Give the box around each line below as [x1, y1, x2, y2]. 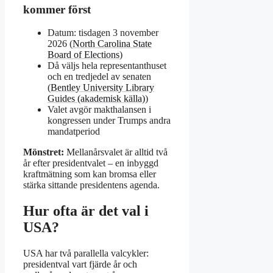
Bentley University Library [51, 82, 154, 93]
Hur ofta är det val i [23, 203, 149, 219]
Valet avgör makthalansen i [48, 104, 151, 115]
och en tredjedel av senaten [48, 71, 151, 82]
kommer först [23, 2, 91, 16]
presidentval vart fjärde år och [23, 259, 137, 270]
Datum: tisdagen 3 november [48, 27, 158, 38]
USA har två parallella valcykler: [23, 248, 149, 259]
